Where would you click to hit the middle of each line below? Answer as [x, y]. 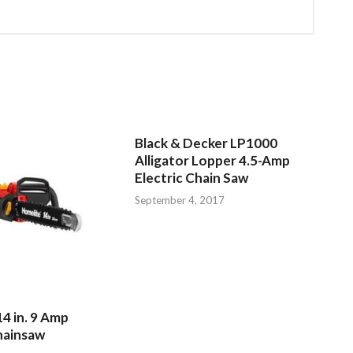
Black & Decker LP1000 [206, 143]
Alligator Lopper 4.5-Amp [213, 160]
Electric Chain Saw [192, 177]
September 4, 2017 [180, 201]
